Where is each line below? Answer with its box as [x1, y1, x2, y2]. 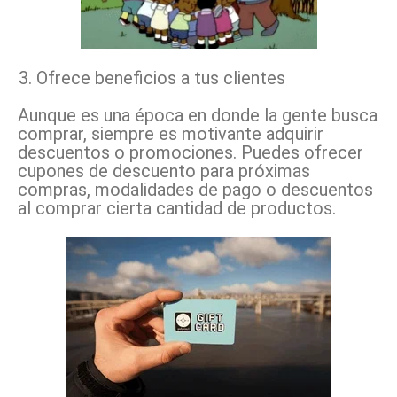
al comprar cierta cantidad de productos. [18, 197, 336, 219]
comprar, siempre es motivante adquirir [18, 122, 323, 144]
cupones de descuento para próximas [18, 160, 310, 182]
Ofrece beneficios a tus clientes [36, 66, 285, 89]
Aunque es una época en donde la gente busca [18, 104, 378, 126]
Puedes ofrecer [241, 141, 363, 163]
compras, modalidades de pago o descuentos [18, 178, 373, 200]
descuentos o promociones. [18, 141, 241, 163]
